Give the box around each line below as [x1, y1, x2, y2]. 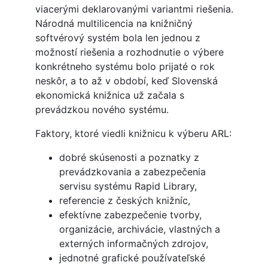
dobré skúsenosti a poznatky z [59, 151, 199, 164]
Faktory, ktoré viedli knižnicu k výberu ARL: [35, 127, 232, 140]
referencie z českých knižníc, [59, 194, 190, 207]
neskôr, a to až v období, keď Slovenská [35, 75, 218, 87]
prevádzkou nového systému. [35, 103, 169, 116]
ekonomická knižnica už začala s [35, 89, 184, 102]
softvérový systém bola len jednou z [35, 32, 200, 44]
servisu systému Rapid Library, [59, 180, 197, 193]
